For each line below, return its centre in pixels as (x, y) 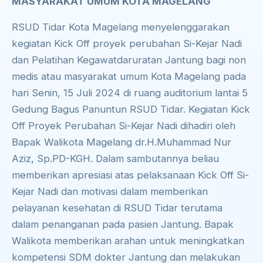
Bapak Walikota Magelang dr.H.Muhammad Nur (122, 142)
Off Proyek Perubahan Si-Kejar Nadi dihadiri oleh (124, 126)
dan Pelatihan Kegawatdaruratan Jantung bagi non (129, 60)
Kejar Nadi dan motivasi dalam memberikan (110, 192)
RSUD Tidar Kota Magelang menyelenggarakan (121, 27)
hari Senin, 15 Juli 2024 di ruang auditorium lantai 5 (130, 93)
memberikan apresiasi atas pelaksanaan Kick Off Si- (130, 175)
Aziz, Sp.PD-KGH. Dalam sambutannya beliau (115, 159)
